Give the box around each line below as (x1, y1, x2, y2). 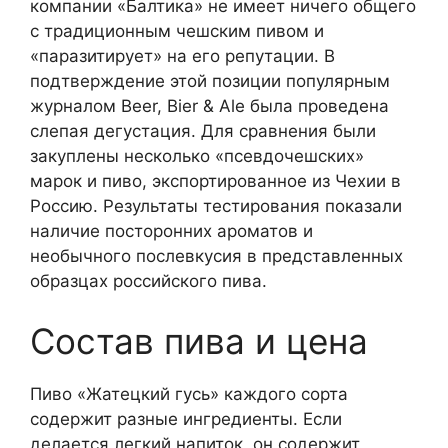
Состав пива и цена (30, 319, 368, 362)
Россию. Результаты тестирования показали (30, 196, 402, 217)
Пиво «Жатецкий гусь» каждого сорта (30, 383, 348, 404)
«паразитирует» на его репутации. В (30, 46, 335, 67)
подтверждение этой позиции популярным (30, 71, 390, 92)
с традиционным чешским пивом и (30, 21, 324, 42)
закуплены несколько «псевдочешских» (30, 146, 364, 167)
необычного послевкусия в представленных (30, 246, 403, 267)
